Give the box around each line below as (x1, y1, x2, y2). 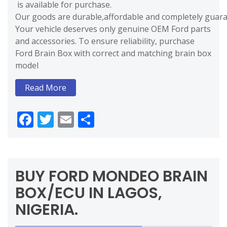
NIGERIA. (15, 199, 78, 221)
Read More (25, 82, 66, 94)
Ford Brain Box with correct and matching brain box (15, 48, 211, 59)
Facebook (33, 108, 105, 131)
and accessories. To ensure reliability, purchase (15, 35, 195, 47)
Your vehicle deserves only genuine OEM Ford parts (15, 23, 211, 35)
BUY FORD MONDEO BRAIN (15, 166, 208, 187)
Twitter (54, 108, 108, 131)
